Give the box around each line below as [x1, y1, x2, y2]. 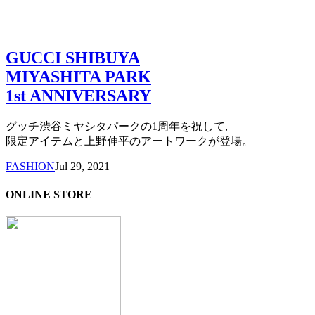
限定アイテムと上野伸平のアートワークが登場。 [6, 135, 253, 148]
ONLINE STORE [6, 188, 92, 200]
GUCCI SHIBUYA [6, 49, 140, 67]
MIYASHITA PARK [6, 67, 151, 86]
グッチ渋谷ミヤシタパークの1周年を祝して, [6, 120, 228, 133]
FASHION [6, 160, 55, 173]
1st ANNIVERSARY [6, 86, 151, 105]
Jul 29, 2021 [55, 160, 110, 173]
